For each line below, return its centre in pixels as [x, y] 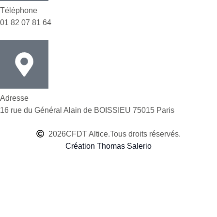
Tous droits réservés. [145, 134]
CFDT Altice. [88, 134]
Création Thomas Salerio [108, 146]
